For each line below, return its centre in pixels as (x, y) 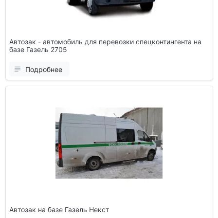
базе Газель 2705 (38, 49)
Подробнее (44, 69)
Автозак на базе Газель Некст (59, 209)
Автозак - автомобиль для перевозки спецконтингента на (105, 41)
